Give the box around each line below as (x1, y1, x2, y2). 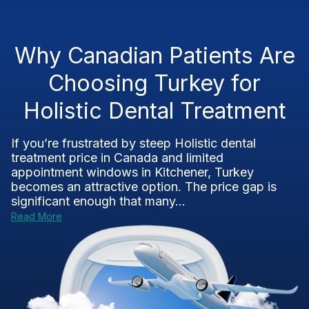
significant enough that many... (11, 194, 186, 208)
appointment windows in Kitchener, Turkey (11, 165, 254, 179)
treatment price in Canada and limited (11, 150, 223, 165)
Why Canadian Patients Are (14, 42, 295, 69)
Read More (11, 210, 62, 222)
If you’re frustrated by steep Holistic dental (11, 136, 256, 150)
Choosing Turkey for (48, 70, 261, 97)
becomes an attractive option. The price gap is (11, 179, 277, 194)
